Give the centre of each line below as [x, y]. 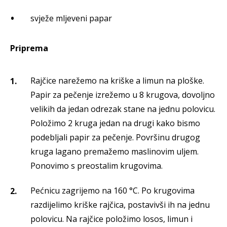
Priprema [29, 48]
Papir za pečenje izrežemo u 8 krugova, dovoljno [123, 95]
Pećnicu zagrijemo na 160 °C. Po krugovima [112, 191]
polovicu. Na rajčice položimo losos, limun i [111, 219]
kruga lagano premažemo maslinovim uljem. [115, 152]
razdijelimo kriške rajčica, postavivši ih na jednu [120, 205]
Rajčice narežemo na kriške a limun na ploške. [117, 81]
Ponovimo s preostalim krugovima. [97, 166]
